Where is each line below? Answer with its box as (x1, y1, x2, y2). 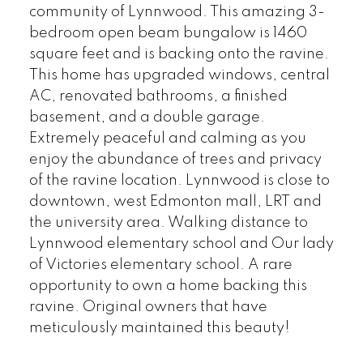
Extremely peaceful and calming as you (28, 131, 306, 146)
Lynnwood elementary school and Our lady (28, 237, 334, 251)
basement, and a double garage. (28, 110, 265, 125)
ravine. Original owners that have (28, 300, 267, 314)
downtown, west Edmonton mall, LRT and (28, 194, 322, 209)
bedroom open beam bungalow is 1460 (28, 26, 307, 41)
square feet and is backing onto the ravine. (28, 47, 329, 62)
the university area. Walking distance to (28, 216, 308, 230)
